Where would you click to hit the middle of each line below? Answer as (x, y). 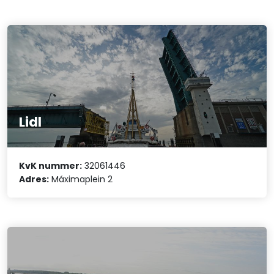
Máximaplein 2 (81, 180)
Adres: (34, 180)
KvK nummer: (51, 166)
